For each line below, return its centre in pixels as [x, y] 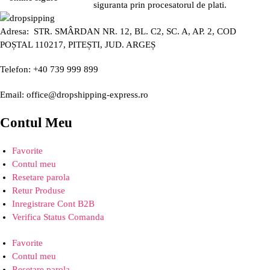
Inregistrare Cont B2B [53, 203]
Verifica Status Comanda [58, 217]
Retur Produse [39, 190]
